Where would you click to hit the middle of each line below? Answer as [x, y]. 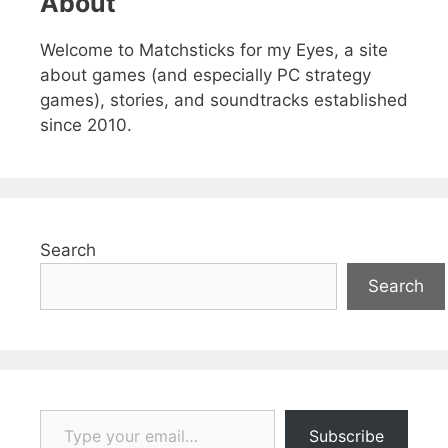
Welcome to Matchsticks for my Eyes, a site [214, 50]
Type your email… [67, 409]
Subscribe [346, 436]
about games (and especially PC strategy [205, 75]
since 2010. [86, 125]
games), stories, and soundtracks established [224, 100]
